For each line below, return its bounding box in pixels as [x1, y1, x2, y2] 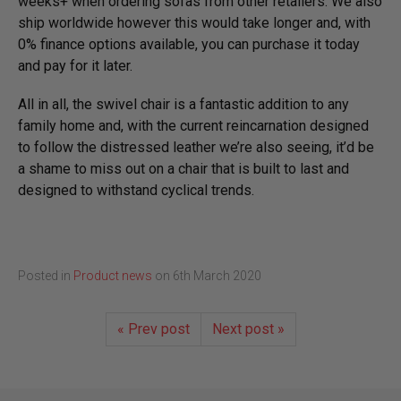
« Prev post [116, 320, 190, 337]
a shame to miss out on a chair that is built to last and [18, 159, 349, 177]
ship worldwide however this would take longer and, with [18, 13, 371, 31]
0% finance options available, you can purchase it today [18, 35, 360, 53]
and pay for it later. [18, 56, 132, 74]
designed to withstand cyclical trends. [18, 181, 258, 199]
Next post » [211, 320, 285, 337]
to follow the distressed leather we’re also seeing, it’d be [18, 138, 374, 156]
